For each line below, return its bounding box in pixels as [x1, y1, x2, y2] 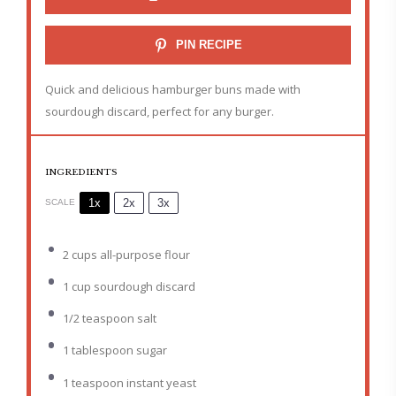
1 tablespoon [62, 342, 133, 359]
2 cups [62, 247, 97, 263]
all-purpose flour [96, 247, 190, 263]
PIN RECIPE [172, 37, 243, 51]
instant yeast [123, 374, 196, 391]
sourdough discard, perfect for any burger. [45, 103, 275, 119]
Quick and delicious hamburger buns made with [45, 80, 301, 97]
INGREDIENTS [45, 166, 118, 178]
